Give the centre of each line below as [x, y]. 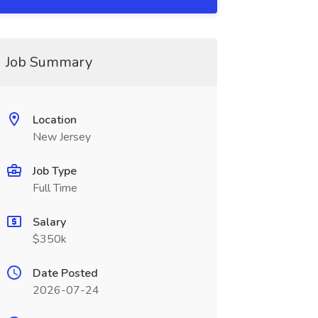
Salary [49, 222]
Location [54, 120]
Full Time [55, 188]
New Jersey [61, 137]
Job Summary [49, 62]
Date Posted [65, 273]
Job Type [54, 171]
